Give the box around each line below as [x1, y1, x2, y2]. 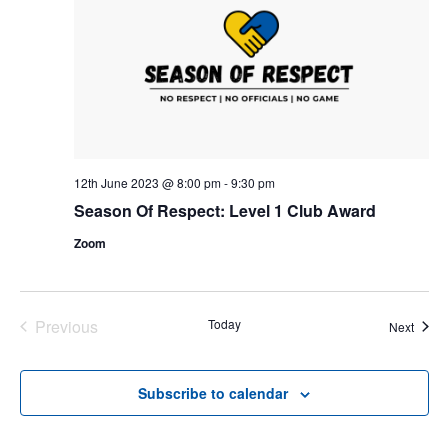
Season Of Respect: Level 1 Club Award [73, 198, 376, 222]
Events [65, 335, 114, 359]
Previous [34, 314, 98, 338]
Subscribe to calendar [138, 382, 288, 403]
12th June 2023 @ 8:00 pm [73, 173, 221, 191]
